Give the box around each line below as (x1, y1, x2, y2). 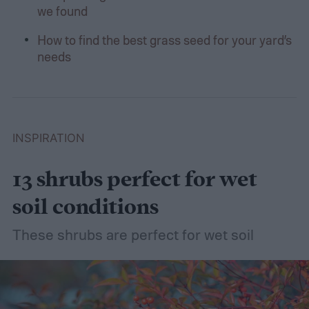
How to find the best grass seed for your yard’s (37, 31, 292, 48)
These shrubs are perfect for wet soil (12, 226, 254, 244)
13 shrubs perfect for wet (12, 166, 257, 196)
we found (37, 2, 88, 19)
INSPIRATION (12, 131, 85, 146)
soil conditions (12, 193, 159, 223)
